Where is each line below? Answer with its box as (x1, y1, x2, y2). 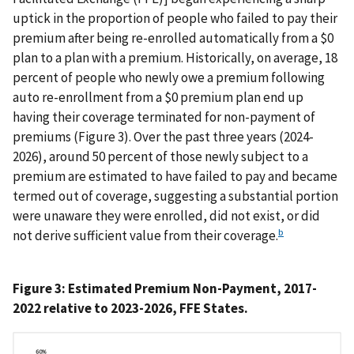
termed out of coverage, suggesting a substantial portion (13, 187, 338, 205)
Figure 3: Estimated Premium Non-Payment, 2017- (13, 280, 317, 298)
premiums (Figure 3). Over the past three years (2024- (13, 128, 314, 146)
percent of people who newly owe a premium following (13, 69, 325, 87)
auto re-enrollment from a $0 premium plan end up (13, 88, 303, 107)
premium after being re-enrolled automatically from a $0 (13, 29, 333, 47)
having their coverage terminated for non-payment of (13, 108, 315, 126)
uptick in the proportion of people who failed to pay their (13, 9, 337, 28)
